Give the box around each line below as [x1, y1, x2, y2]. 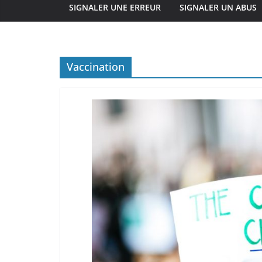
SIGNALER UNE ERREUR [69, 1, 161, 13]
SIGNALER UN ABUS [180, 1, 257, 13]
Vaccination [67, 59, 125, 74]
